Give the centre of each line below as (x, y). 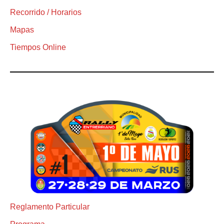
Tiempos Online (38, 47)
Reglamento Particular (50, 207)
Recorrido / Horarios (46, 12)
